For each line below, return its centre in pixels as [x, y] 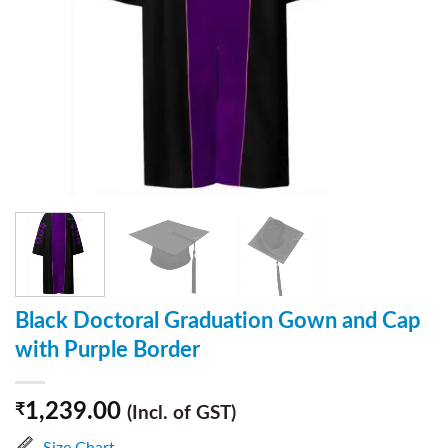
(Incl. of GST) [181, 413]
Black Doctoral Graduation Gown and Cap [218, 320]
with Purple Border [107, 349]
